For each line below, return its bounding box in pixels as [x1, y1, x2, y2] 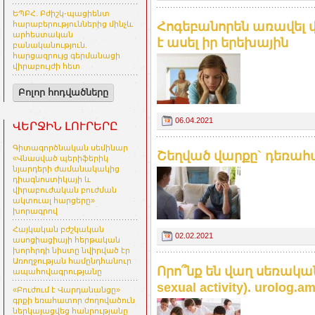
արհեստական [13, 30, 73, 39]
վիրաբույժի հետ [13, 62, 80, 71]
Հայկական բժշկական [13, 225, 104, 234]
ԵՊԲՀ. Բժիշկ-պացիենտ [13, 9, 110, 18]
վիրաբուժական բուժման [13, 186, 117, 195]
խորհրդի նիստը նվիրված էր [13, 246, 130, 255]
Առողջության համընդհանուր [13, 257, 131, 266]
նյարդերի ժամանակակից [13, 165, 120, 174]
